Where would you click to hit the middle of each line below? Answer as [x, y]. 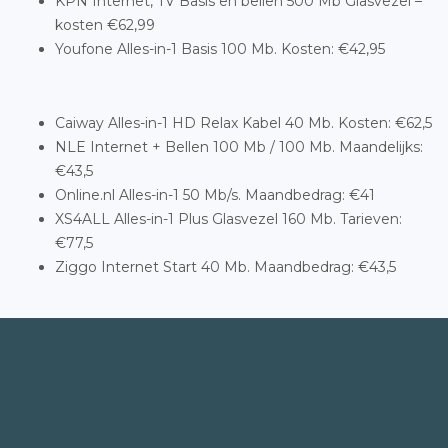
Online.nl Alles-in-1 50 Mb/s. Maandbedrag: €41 [215, 195]
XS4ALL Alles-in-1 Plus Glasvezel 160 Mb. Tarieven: [228, 219]
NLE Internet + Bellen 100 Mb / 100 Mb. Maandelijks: [239, 147]
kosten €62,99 [105, 25]
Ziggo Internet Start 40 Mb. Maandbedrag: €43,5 [225, 267]
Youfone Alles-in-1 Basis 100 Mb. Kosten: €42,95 [220, 49]
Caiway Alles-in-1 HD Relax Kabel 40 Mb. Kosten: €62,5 [243, 123]
